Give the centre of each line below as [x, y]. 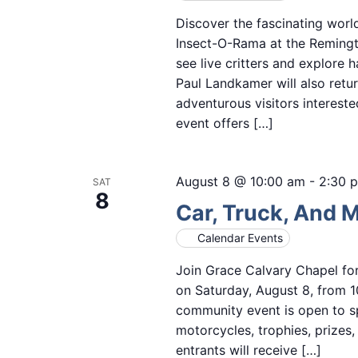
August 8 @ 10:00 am [240, 182]
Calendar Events [240, 238]
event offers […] [224, 123]
